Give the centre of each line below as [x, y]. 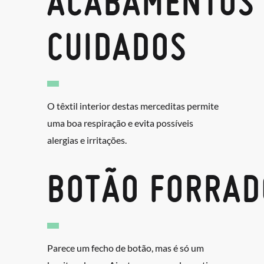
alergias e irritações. [87, 140]
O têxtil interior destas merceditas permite [133, 106]
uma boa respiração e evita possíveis [120, 123]
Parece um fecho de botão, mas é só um [126, 248]
